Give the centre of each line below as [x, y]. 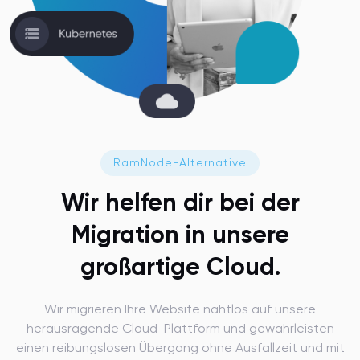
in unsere [234, 236]
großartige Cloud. [180, 268]
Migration [125, 236]
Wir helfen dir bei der [180, 204]
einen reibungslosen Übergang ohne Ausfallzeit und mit [180, 348]
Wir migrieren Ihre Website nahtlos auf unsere [180, 310]
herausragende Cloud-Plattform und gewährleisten [180, 329]
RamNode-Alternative [180, 163]
